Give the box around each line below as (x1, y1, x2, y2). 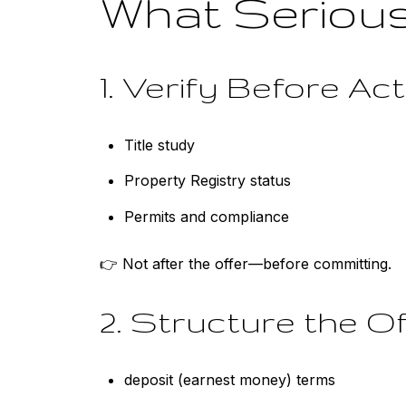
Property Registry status (123, 171, 291, 190)
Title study (123, 136, 195, 155)
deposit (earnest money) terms (123, 370, 335, 389)
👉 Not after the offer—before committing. (100, 255, 391, 274)
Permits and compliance (123, 207, 289, 226)
